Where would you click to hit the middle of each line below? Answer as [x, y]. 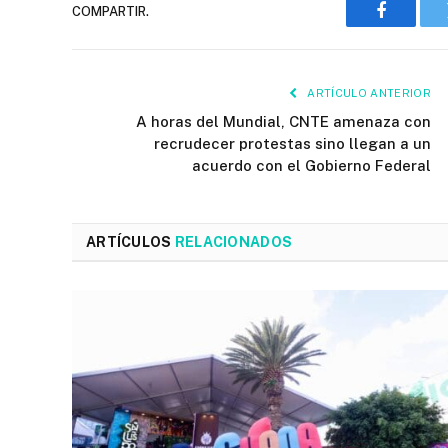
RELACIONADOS [233, 242]
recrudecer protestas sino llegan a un [292, 144]
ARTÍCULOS [130, 242]
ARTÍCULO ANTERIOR [367, 93]
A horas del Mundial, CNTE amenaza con [283, 122]
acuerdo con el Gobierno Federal [311, 166]
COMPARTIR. [110, 11]
